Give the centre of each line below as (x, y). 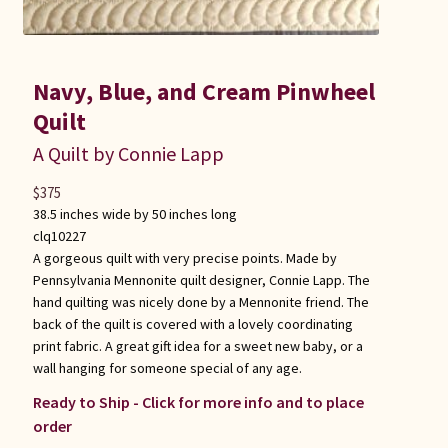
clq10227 (59, 236)
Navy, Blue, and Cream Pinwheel (203, 92)
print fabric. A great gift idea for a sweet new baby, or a (197, 346)
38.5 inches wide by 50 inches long (134, 214)
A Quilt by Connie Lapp (128, 154)
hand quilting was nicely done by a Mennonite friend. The (200, 302)
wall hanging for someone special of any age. (167, 368)
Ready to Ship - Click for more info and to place (198, 402)
